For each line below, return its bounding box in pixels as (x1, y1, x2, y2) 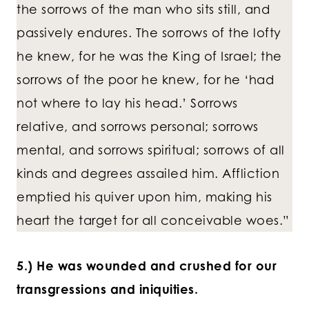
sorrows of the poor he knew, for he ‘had (17, 72, 274, 88)
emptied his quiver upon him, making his (17, 189, 272, 205)
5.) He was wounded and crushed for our (17, 258, 277, 274)
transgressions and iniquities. (17, 281, 198, 297)
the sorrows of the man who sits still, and (17, 1, 270, 17)
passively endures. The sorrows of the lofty (17, 25, 281, 41)
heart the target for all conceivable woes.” (17, 212, 290, 228)
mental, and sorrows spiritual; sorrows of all (17, 142, 285, 158)
